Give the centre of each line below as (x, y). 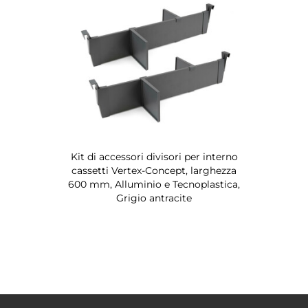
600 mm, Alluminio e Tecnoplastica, (154, 184)
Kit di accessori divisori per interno (154, 157)
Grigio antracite (154, 198)
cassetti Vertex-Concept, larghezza (154, 170)
